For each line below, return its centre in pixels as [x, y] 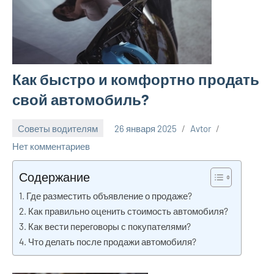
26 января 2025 [146, 128]
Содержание [54, 177]
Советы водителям [58, 128]
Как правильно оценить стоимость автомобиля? [128, 211]
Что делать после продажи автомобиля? [113, 242]
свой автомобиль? [81, 100]
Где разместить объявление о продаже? [109, 196]
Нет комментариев [51, 146]
